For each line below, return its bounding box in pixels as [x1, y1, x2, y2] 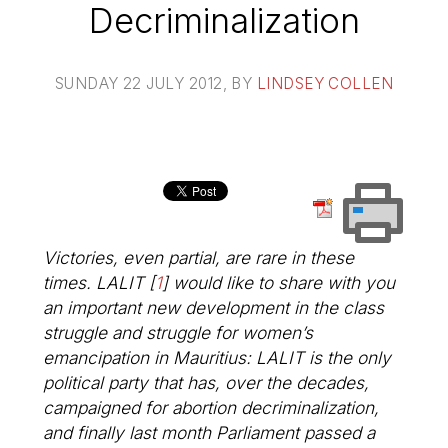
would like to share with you [168, 271, 396, 293]
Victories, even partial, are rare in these [43, 246, 355, 268]
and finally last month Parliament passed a [43, 421, 376, 443]
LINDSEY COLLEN [256, 73, 394, 93]
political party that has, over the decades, [43, 371, 370, 393]
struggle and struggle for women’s [43, 321, 314, 343]
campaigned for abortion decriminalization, [43, 396, 380, 418]
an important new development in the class [43, 296, 385, 318]
